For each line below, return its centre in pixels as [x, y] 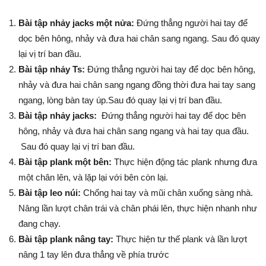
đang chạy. [39, 224]
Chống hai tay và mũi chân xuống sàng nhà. [167, 193]
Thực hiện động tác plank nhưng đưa [184, 162]
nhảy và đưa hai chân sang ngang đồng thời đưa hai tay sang [137, 85]
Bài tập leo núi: [50, 193]
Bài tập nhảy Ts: [52, 69]
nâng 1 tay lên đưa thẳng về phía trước [94, 254]
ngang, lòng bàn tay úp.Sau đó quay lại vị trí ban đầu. [120, 100]
